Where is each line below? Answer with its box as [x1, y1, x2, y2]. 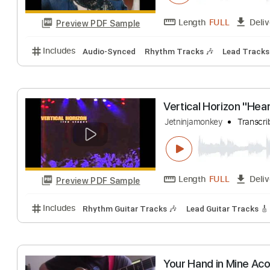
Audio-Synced [92, 201, 151, 213]
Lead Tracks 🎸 [92, 27, 155, 38]
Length [198, 168, 229, 181]
